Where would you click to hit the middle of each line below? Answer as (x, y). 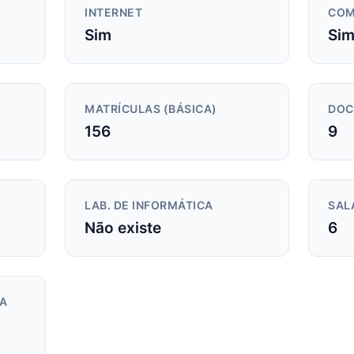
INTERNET (113, 13)
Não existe (123, 228)
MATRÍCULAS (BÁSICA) (151, 109)
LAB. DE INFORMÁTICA (149, 206)
